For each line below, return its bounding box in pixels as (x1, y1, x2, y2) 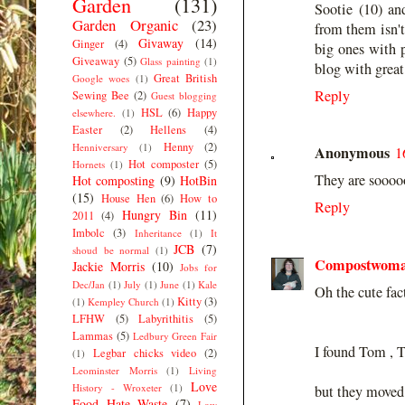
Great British (153, 70, 217, 86)
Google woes (72, 71, 130, 85)
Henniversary (72, 139, 128, 154)
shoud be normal (72, 242, 150, 257)
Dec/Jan (72, 277, 105, 291)
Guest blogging (151, 88, 217, 102)
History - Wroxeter (72, 380, 162, 394)
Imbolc (72, 224, 105, 240)
